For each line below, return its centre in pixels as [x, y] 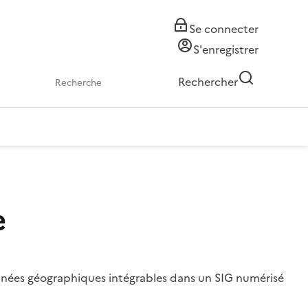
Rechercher [208, 82]
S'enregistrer [226, 49]
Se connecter [224, 29]
